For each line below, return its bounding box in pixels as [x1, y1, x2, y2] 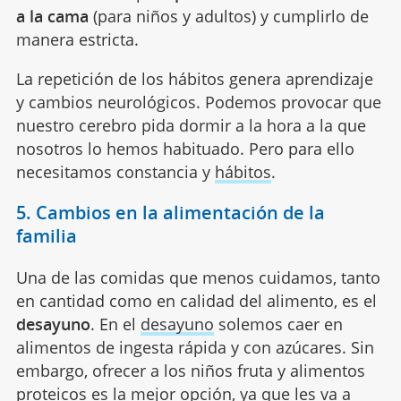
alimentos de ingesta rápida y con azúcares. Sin [15, 336, 374, 358]
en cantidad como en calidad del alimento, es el [15, 289, 377, 311]
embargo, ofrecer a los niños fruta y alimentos [15, 359, 365, 381]
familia [15, 223, 77, 248]
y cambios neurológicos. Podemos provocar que [15, 90, 381, 113]
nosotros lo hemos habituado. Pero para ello [15, 137, 354, 159]
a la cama [15, 4, 89, 27]
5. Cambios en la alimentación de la [15, 200, 325, 225]
